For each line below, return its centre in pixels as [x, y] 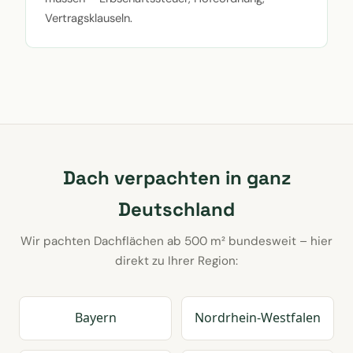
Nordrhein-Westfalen [258, 318]
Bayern [95, 318]
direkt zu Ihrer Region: [176, 260]
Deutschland [176, 209]
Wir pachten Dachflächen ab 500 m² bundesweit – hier [176, 241]
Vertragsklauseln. [89, 18]
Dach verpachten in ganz [176, 177]
